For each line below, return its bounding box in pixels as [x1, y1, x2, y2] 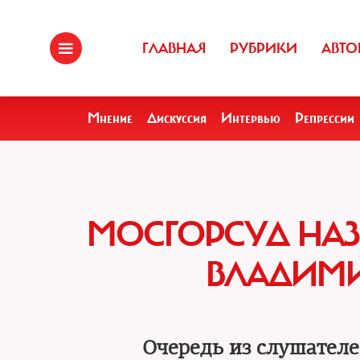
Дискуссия [147, 109, 207, 127]
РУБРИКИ [230, 39, 297, 57]
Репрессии [295, 109, 354, 127]
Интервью [221, 109, 280, 127]
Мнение [88, 109, 133, 127]
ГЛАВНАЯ [142, 39, 206, 57]
